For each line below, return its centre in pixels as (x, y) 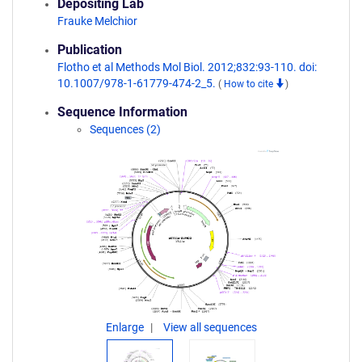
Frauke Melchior (97, 21)
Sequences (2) (125, 129)
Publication (90, 50)
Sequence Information (122, 112)
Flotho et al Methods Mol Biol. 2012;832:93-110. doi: (187, 67)
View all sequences (210, 327)
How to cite (250, 84)
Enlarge (126, 327)
